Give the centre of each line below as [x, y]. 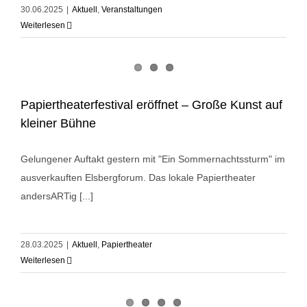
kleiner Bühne [58, 124]
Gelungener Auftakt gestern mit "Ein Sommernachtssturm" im [153, 159]
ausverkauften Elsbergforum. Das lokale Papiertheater [138, 178]
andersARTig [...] [57, 196]
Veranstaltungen [132, 10]
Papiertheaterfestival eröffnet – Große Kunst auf [151, 105]
